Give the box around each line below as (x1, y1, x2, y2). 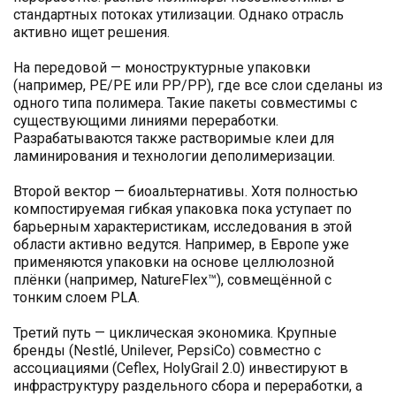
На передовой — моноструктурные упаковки (13, 59, 310, 77)
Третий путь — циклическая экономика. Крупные (13, 324, 337, 342)
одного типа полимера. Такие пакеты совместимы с (13, 95, 357, 112)
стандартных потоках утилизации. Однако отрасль (13, 6, 344, 24)
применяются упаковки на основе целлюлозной (13, 254, 334, 271)
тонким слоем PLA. (13, 289, 140, 307)
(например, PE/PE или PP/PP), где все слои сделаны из (13, 77, 383, 95)
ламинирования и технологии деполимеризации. (13, 148, 335, 165)
